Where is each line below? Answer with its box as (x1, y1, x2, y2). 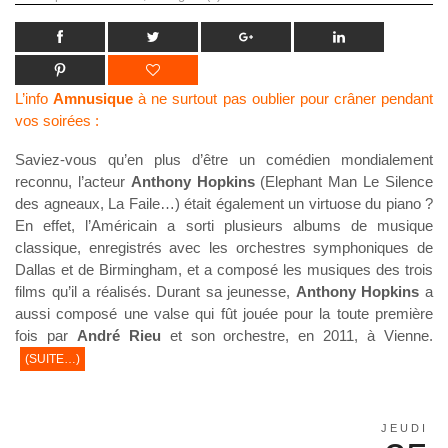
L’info (15, 90, 54, 108)
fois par (15, 327, 77, 345)
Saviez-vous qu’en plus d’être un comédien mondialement (15, 151, 433, 169)
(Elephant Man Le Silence (254, 173, 434, 191)
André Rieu (76, 327, 161, 345)
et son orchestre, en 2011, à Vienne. (160, 327, 434, 345)
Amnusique (53, 90, 134, 108)
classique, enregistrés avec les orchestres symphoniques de (15, 239, 433, 257)
